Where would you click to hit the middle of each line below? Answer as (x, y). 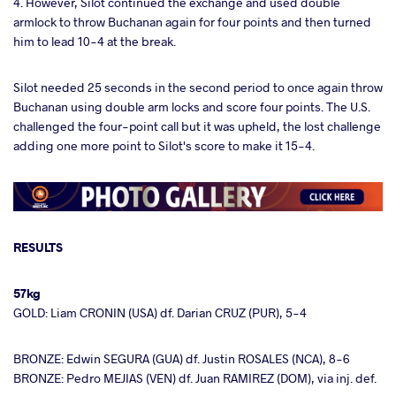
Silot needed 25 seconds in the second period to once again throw (198, 87)
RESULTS (38, 247)
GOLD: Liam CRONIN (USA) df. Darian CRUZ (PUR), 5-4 (160, 313)
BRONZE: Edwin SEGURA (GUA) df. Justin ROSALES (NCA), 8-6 (182, 359)
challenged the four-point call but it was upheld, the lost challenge (197, 126)
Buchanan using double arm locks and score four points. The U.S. (192, 106)
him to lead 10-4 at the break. (95, 41)
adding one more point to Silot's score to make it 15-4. (164, 145)
